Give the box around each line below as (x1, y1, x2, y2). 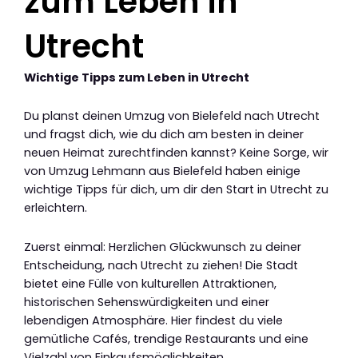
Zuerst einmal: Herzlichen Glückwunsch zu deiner (24, 238, 301, 255)
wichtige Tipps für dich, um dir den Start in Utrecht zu (24, 181, 328, 198)
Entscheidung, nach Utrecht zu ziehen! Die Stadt (24, 257, 298, 273)
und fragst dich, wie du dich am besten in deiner (24, 126, 304, 143)
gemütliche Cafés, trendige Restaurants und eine (24, 330, 308, 347)
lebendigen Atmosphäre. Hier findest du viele (24, 312, 283, 328)
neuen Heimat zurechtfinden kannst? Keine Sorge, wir (24, 145, 328, 161)
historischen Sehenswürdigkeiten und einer (24, 293, 269, 310)
